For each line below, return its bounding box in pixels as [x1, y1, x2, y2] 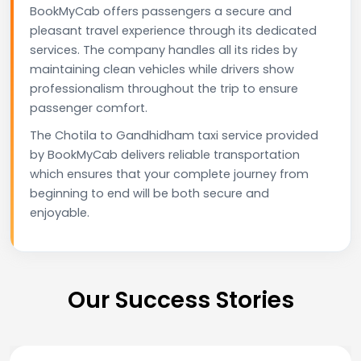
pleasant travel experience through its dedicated [30, 22, 317, 39]
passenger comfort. [30, 99, 147, 116]
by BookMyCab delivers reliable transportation [30, 146, 300, 163]
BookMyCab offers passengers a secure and [30, 2, 292, 19]
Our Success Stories [67, 284, 294, 316]
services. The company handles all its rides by [30, 41, 297, 58]
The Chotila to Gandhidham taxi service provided [30, 127, 318, 143]
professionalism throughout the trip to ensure [30, 80, 298, 97]
